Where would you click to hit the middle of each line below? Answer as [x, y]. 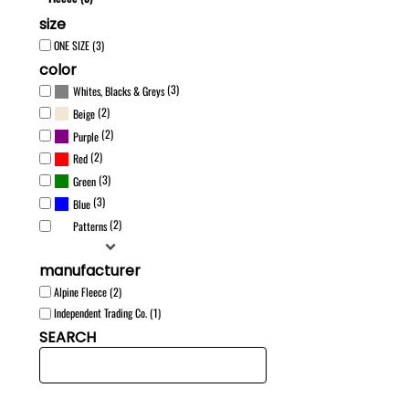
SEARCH [68, 338]
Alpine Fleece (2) [88, 291]
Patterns [90, 226]
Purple [86, 136]
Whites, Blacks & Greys [119, 91]
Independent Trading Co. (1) [107, 313]
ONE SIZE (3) [79, 45]
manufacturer [90, 271]
